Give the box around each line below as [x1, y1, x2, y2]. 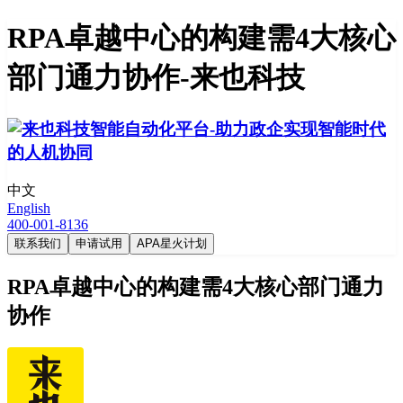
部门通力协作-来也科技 [7, 61, 305, 94]
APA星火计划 [137, 236, 207, 250]
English [7, 200, 50, 216]
